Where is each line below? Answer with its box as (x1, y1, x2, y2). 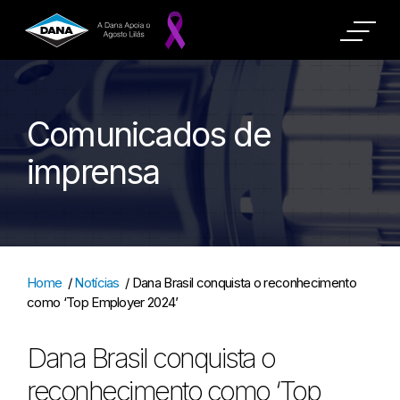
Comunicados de (27, 113, 271, 154)
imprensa (27, 151, 160, 192)
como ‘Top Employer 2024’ (27, 294, 179, 311)
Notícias (74, 274, 120, 291)
